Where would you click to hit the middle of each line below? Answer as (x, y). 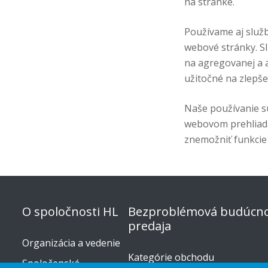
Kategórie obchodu (171, 258)
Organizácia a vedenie (71, 243)
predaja (149, 226)
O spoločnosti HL (70, 211)
